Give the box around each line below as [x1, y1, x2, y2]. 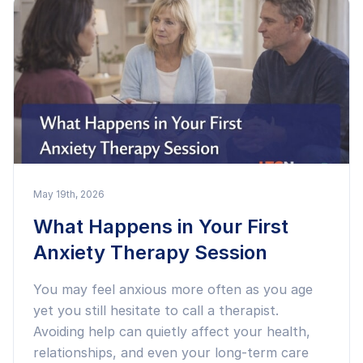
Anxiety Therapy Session [33, 241, 267, 264]
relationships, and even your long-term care [33, 344, 309, 361]
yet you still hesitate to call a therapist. [33, 302, 279, 318]
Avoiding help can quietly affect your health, [33, 323, 310, 340]
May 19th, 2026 [33, 188, 105, 200]
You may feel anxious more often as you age [33, 281, 313, 297]
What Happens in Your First [33, 215, 288, 238]
